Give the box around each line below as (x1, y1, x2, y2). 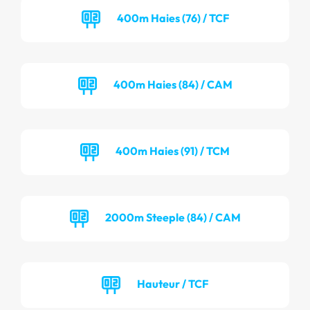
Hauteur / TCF (137, 276, 208, 291)
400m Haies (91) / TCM (116, 143, 230, 158)
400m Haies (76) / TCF (116, 10, 229, 25)
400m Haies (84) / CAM (113, 77, 232, 91)
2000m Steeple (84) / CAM (104, 210, 241, 224)
